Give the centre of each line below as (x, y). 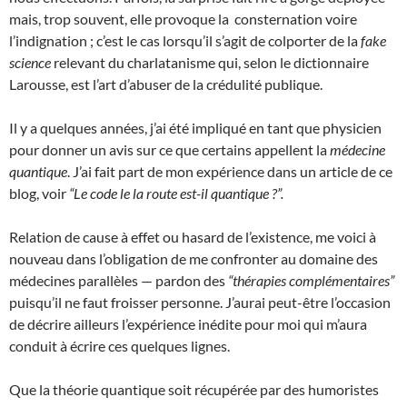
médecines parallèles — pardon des (119, 280)
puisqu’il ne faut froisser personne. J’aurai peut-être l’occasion (200, 302)
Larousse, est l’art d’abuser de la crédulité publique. (166, 84)
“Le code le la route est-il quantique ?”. (176, 193)
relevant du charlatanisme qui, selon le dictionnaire (210, 62)
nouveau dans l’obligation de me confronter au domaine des (194, 258)
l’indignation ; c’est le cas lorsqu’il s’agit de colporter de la (185, 40)
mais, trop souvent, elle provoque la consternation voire (183, 19)
